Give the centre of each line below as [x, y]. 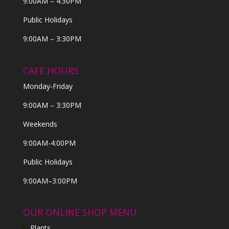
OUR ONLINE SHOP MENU [80, 212]
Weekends [40, 124]
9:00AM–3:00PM [50, 180]
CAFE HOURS [51, 70]
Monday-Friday [48, 86]
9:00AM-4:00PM [49, 143]
